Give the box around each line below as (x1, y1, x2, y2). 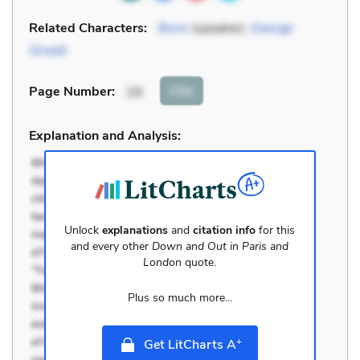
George (251, 18, 292, 37)
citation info (193, 222, 256, 238)
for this (256, 222, 296, 238)
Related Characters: (29, 18, 147, 37)
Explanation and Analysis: (29, 126, 181, 145)
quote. (182, 254, 217, 270)
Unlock (64, 222, 103, 238)
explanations (102, 222, 169, 238)
